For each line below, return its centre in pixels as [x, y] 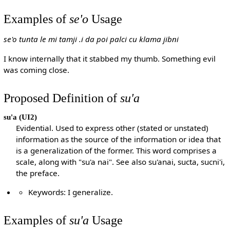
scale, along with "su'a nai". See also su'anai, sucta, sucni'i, [121, 161]
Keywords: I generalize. [71, 192]
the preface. [38, 173]
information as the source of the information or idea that [119, 139]
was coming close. [36, 70]
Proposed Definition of [62, 98]
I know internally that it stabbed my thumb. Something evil [109, 58]
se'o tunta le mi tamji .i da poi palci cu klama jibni [91, 39]
